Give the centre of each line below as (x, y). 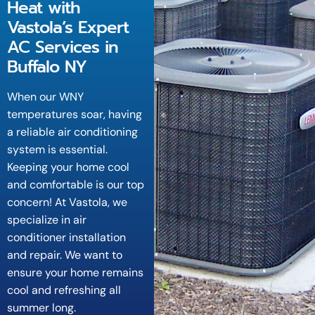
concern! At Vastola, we (67, 202)
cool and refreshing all (64, 290)
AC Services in (63, 47)
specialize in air (47, 220)
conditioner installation (66, 238)
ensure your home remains (75, 273)
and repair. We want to (65, 255)
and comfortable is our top (76, 185)
